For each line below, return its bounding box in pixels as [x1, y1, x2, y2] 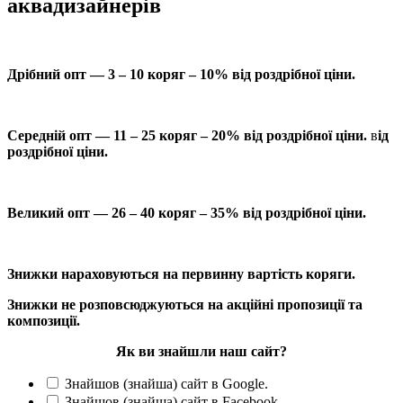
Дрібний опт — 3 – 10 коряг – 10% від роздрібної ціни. [7, 67, 355, 83]
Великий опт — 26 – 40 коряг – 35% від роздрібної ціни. [7, 205, 366, 221]
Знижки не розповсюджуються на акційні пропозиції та [7, 297, 363, 313]
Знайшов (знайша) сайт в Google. [65, 376, 268, 392]
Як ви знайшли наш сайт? [116, 344, 287, 360]
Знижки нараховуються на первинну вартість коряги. [7, 266, 355, 282]
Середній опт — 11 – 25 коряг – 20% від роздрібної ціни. [7, 128, 367, 144]
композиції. [7, 313, 80, 329]
